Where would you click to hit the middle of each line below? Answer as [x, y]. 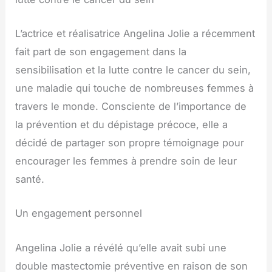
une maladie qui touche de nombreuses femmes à [135, 88]
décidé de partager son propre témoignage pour [130, 143]
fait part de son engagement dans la [101, 52]
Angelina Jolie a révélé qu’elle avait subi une [121, 247]
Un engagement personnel [79, 213]
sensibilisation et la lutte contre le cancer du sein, [133, 70]
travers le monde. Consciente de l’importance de [131, 107]
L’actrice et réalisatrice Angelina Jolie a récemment [135, 34]
